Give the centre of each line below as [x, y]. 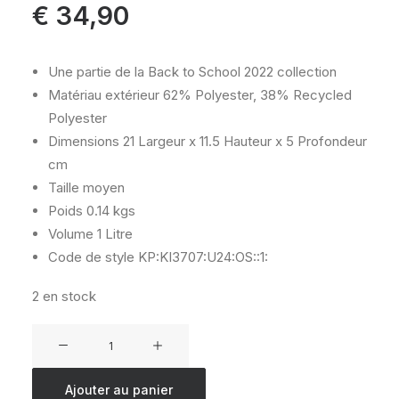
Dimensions [84, 141]
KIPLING [54, 376]
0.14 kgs [109, 211]
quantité [55, 334]
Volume [71, 234]
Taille [64, 187]
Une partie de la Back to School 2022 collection [192, 72]
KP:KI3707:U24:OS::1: [201, 257]
